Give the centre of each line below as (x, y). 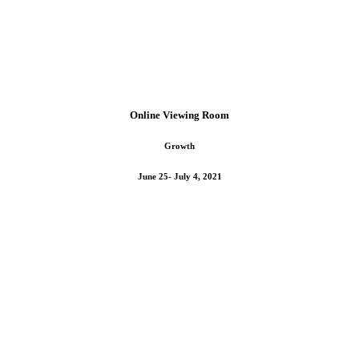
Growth (179, 146)
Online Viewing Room (179, 115)
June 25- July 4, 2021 (179, 177)
